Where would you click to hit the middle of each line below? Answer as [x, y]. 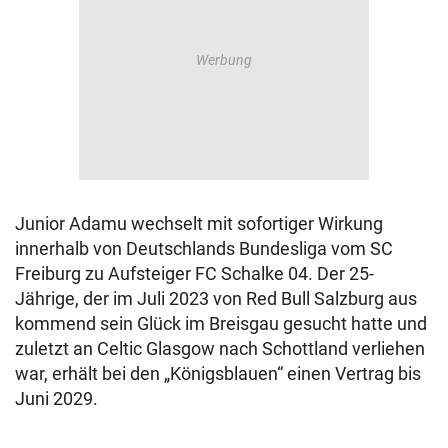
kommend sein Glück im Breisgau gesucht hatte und [221, 324]
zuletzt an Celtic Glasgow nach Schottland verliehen [220, 349]
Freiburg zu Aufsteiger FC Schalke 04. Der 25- [194, 274]
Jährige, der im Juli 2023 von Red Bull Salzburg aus [216, 299]
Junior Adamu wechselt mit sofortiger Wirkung [199, 224]
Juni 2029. [56, 399]
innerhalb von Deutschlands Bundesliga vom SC [204, 249]
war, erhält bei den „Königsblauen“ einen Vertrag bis [218, 374]
